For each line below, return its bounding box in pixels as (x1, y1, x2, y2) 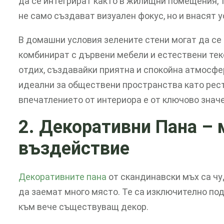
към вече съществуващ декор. (18, 201, 148, 212)
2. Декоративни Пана (18, 116, 201, 138)
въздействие (18, 138, 129, 159)
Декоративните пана (18, 171, 106, 182)
